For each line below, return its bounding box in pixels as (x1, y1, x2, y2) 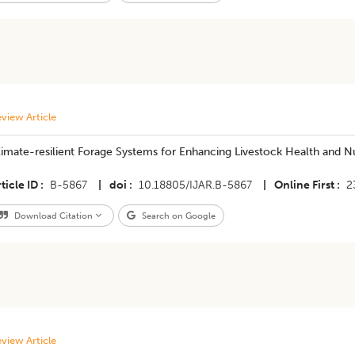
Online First (273, 178, 334, 192)
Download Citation (11, 210, 95, 221)
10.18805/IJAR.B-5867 (138, 178, 252, 192)
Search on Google (139, 210, 216, 221)
